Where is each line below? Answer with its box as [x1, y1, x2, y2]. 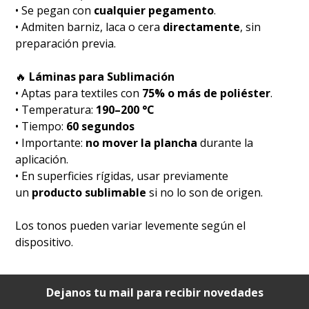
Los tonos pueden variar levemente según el [15, 217, 246, 233]
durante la [197, 134, 254, 150]
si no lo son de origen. [146, 184, 263, 200]
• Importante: [15, 134, 86, 150]
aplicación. [15, 151, 69, 167]
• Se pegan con [15, 2, 94, 18]
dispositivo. [15, 234, 74, 250]
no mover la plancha [86, 134, 198, 150]
